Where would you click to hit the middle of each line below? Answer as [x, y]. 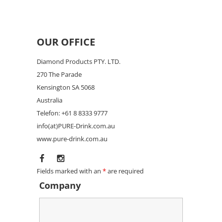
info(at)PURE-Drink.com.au [76, 126]
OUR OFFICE [66, 42]
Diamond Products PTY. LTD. [79, 61]
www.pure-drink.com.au [72, 139]
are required [125, 171]
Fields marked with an [70, 171]
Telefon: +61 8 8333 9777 [72, 113]
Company [60, 185]
